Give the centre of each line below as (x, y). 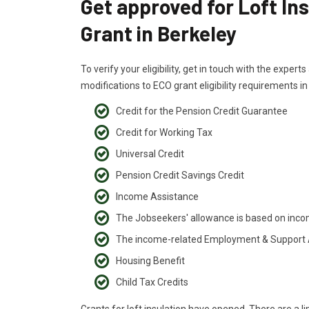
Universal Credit (150, 154)
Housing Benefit (150, 261)
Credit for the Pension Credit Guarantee (202, 111)
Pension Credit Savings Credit (180, 175)
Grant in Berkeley (159, 33)
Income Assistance (157, 197)
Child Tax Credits (152, 282)
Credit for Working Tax (164, 132)
